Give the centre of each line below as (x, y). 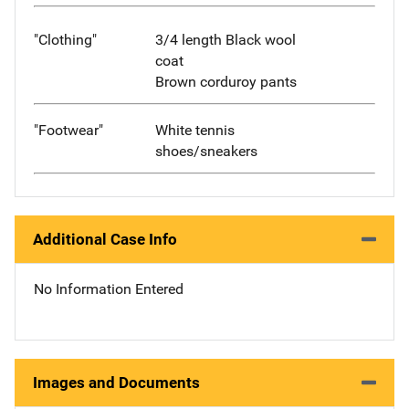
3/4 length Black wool (225, 40)
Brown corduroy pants (225, 82)
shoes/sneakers (206, 151)
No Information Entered (109, 288)
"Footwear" (68, 130)
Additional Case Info (105, 239)
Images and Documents (116, 382)
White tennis (194, 130)
